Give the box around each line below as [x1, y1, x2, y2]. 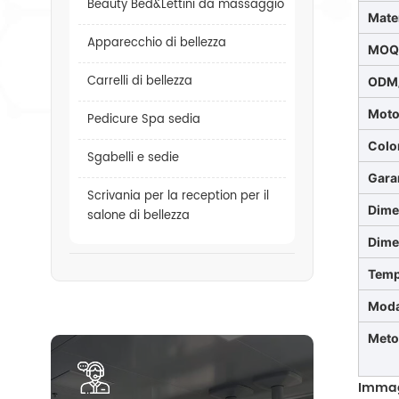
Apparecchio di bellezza [87, 34, 226, 53]
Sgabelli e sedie [87, 149, 179, 167]
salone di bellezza [87, 207, 190, 225]
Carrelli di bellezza [87, 72, 192, 91]
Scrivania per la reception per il [87, 187, 269, 206]
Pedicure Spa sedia [87, 110, 200, 129]
